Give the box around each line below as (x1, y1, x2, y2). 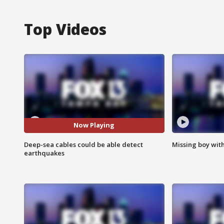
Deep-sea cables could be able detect (24, 139, 143, 149)
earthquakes (24, 148, 64, 157)
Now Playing (73, 120, 115, 130)
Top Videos (24, 18, 106, 39)
